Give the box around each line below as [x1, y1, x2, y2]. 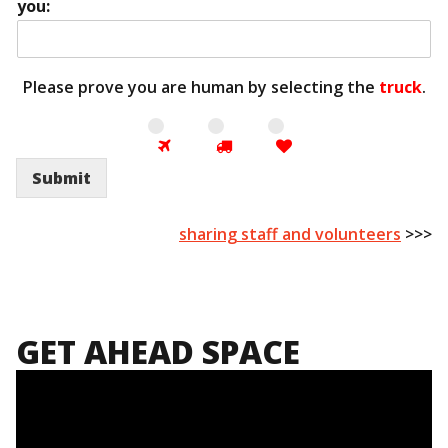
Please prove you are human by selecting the [22, 76, 379, 99]
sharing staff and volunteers [179, 223, 401, 246]
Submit [32, 167, 91, 190]
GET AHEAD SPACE [16, 330, 300, 374]
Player [15, 385, 64, 408]
